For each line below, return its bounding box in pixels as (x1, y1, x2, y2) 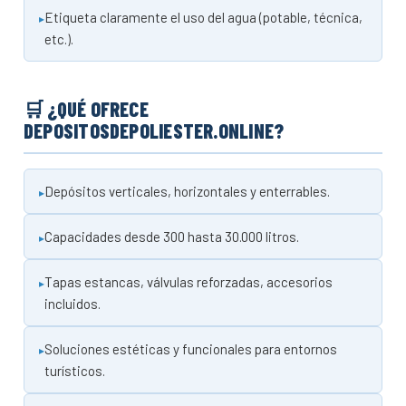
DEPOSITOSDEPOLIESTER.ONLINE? (24, 118, 285, 142)
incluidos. (44, 295, 101, 312)
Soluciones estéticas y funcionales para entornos (44, 340, 337, 357)
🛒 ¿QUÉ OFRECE (24, 96, 149, 121)
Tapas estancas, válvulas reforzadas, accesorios (44, 273, 333, 290)
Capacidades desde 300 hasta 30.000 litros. (44, 227, 299, 245)
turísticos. (44, 362, 105, 379)
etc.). (44, 30, 73, 47)
